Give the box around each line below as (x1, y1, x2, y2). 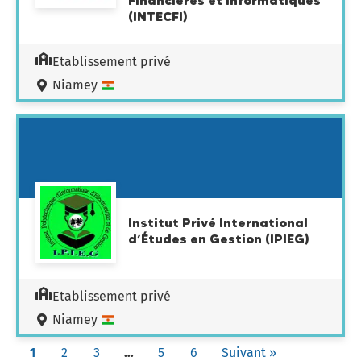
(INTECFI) (128, 8, 188, 24)
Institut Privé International (128, 214, 308, 230)
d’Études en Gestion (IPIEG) (128, 230, 309, 247)
